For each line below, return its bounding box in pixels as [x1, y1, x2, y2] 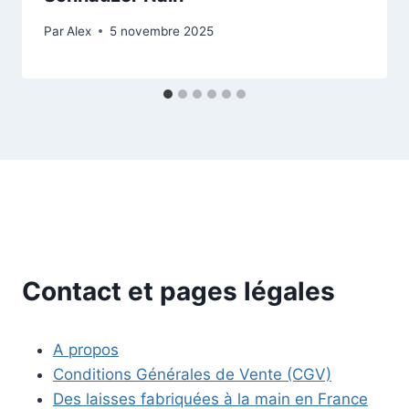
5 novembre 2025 [110, 23, 215, 38]
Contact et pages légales [22, 275, 335, 307]
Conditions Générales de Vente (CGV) [53, 364, 331, 383]
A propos [53, 340, 119, 359]
